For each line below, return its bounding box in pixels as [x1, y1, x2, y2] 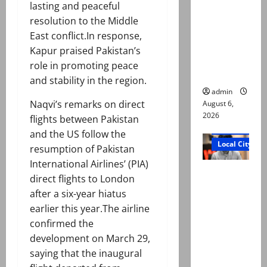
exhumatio [202, 51, 248, 67]
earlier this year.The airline [30, 202, 150, 216]
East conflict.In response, [30, 29, 142, 43]
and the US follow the [30, 128, 126, 141]
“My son [202, 164, 238, 181]
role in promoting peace [30, 59, 138, 73]
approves [202, 21, 242, 38]
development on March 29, [30, 232, 150, 246]
